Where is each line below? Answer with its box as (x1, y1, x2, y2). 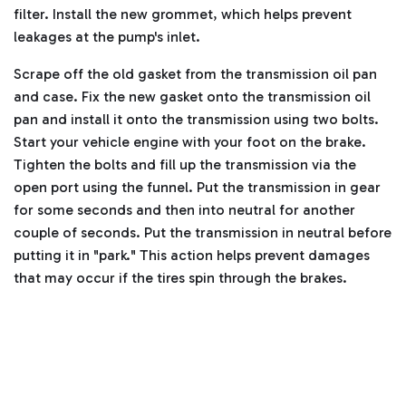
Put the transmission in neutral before (144, 224, 391, 242)
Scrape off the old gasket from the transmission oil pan (14, 65, 377, 83)
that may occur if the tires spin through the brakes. (14, 269, 347, 287)
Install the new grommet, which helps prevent (53, 5, 352, 24)
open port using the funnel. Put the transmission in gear (14, 179, 381, 197)
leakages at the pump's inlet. (14, 28, 200, 46)
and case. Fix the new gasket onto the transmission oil (14, 88, 371, 106)
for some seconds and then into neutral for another (14, 201, 355, 219)
